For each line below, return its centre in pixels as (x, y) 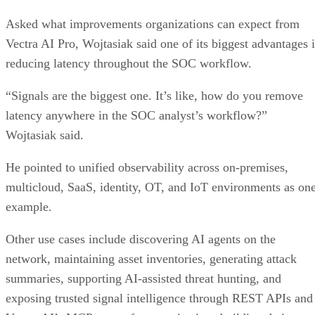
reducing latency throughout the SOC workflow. (129, 63)
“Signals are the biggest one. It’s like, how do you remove (154, 95)
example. (29, 206)
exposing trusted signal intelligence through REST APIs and (159, 298)
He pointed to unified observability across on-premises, (147, 167)
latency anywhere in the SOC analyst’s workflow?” (136, 115)
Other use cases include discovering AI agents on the (141, 239)
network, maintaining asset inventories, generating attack (151, 258)
